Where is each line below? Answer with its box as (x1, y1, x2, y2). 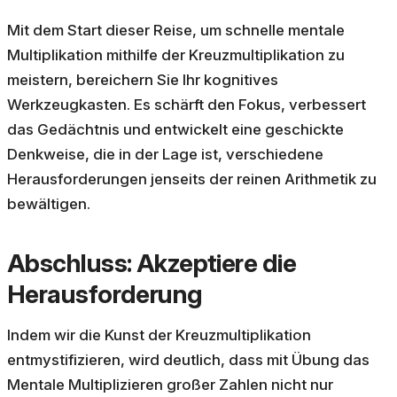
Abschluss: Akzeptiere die (7, 248, 297, 279)
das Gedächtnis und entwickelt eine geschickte (7, 121, 344, 139)
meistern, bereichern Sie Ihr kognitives (7, 71, 278, 90)
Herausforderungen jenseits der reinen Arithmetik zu (7, 170, 377, 189)
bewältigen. (7, 195, 90, 214)
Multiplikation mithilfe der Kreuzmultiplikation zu (7, 46, 345, 65)
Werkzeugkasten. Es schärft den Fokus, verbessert (7, 96, 366, 114)
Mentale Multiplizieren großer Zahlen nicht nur (7, 376, 333, 394)
